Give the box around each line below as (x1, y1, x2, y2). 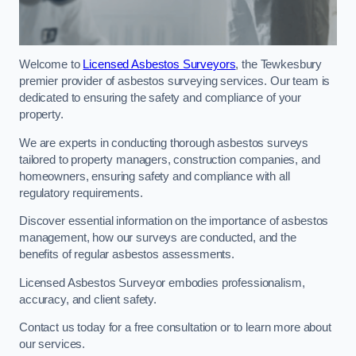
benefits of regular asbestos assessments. (19, 248, 235, 261)
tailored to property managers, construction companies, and (19, 153, 320, 166)
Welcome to (19, 58, 83, 72)
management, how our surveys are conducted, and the (19, 231, 296, 245)
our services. (19, 338, 86, 351)
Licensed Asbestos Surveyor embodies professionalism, (19, 276, 305, 289)
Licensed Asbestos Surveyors (83, 58, 236, 72)
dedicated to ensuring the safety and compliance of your (19, 91, 302, 105)
